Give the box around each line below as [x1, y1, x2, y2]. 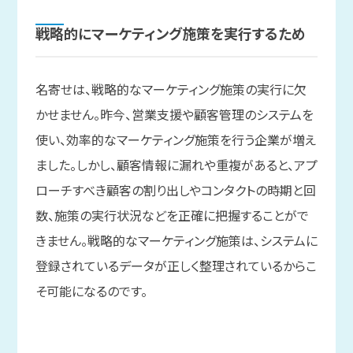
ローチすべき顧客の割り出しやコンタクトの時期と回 [35, 180, 316, 200]
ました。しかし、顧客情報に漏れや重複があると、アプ [35, 155, 318, 175]
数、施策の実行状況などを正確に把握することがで [35, 206, 309, 225]
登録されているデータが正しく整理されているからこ [35, 256, 317, 276]
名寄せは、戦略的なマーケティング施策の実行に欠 [35, 80, 307, 99]
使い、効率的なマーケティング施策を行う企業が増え [35, 130, 316, 150]
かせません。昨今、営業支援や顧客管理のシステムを [35, 105, 314, 124]
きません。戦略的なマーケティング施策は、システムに [35, 231, 318, 251]
